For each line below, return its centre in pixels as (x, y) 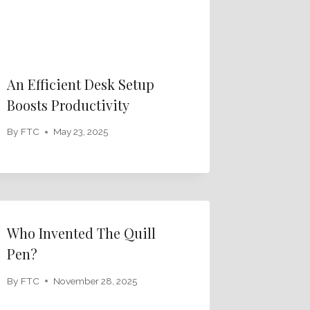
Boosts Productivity (69, 104)
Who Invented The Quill (82, 233)
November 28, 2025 (95, 281)
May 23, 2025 (80, 132)
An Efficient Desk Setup (81, 84)
